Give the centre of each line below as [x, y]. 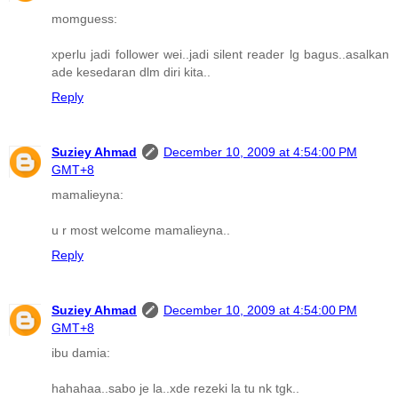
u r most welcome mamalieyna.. [141, 231]
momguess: [84, 19]
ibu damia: [81, 353]
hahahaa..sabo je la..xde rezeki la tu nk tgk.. [175, 389]
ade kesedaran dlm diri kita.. [131, 72]
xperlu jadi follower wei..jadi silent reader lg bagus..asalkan [220, 55]
